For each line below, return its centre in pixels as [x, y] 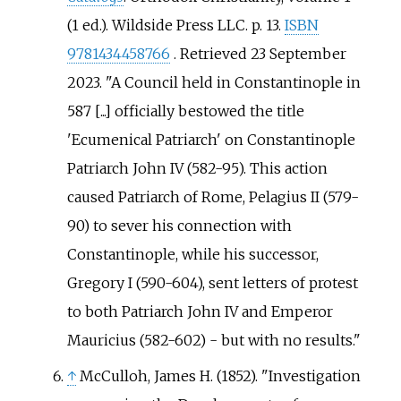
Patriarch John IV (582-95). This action [197, 168]
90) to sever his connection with [179, 225]
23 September [298, 53]
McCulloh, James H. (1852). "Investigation [220, 375]
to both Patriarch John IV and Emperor [200, 311]
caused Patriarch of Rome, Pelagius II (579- [213, 196]
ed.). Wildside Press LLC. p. [172, 25]
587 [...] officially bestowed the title [185, 111]
